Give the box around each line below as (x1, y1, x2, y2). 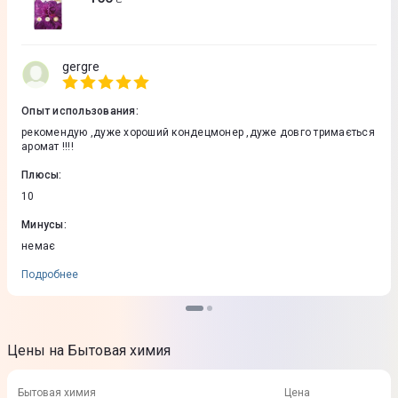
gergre (62, 60, 99, 74)
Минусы (21, 219, 64, 231)
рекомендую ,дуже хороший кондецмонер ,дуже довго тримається (21, 126, 375, 139)
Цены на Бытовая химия (7, 342, 171, 359)
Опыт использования (21, 105, 136, 117)
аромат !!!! (21, 140, 74, 153)
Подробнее (21, 268, 78, 281)
